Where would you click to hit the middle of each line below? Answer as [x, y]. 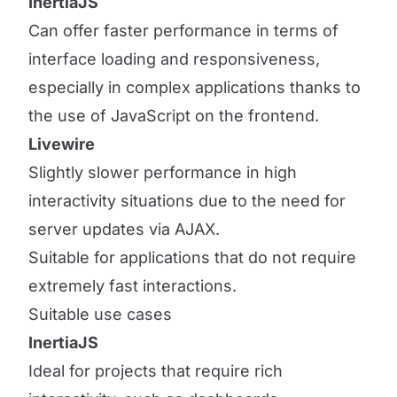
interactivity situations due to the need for [187, 201]
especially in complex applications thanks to [195, 87]
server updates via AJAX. [124, 229]
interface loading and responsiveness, [174, 59]
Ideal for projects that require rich [156, 371]
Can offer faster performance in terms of [183, 31]
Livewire [62, 144]
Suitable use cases [100, 314]
